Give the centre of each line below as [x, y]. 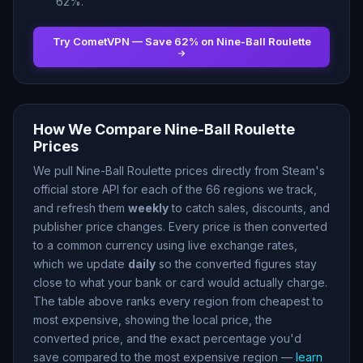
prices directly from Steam [243, 170]
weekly [148, 207]
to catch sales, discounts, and [249, 207]
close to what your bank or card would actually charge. [180, 282]
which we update [81, 263]
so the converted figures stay [236, 263]
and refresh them [81, 207]
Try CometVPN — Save [113, 41]
